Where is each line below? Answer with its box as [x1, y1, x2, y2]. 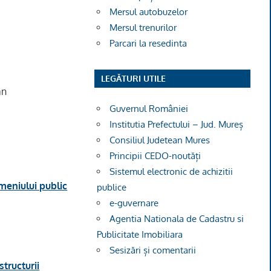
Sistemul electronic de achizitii [109, 166, 233, 178]
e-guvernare [109, 197, 159, 209]
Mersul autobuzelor [109, 5, 188, 18]
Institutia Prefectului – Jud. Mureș [109, 119, 244, 131]
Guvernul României [109, 103, 189, 115]
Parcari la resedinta [109, 37, 188, 49]
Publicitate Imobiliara [97, 229, 183, 241]
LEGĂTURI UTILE [100, 73, 166, 84]
